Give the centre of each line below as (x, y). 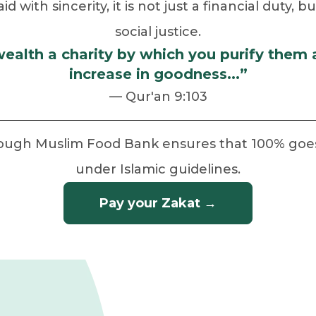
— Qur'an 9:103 (158, 97)
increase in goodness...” (158, 74)
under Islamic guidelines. (158, 169)
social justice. (158, 32)
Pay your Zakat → (158, 203)
